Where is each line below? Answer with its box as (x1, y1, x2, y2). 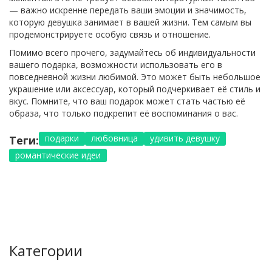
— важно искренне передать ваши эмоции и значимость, (9, 4, 246, 16)
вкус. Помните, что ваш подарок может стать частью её (9, 95, 245, 107)
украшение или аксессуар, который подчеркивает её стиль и (9, 83, 260, 95)
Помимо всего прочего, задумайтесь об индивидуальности (9, 46, 256, 58)
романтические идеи (15, 149, 101, 161)
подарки (45, 132, 79, 144)
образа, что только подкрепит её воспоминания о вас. (9, 107, 238, 119)
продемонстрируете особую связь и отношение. (9, 28, 211, 40)
